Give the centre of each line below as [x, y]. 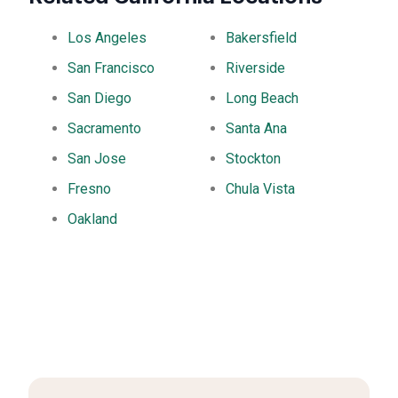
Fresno [90, 189]
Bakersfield [262, 38]
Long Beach [263, 99]
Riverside [256, 68]
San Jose [97, 159]
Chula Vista [261, 189]
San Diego [100, 99]
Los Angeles [107, 38]
